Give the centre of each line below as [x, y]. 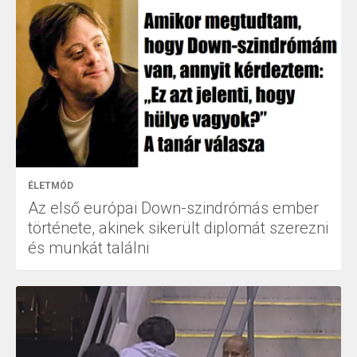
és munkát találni [88, 248]
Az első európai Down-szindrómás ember [173, 208]
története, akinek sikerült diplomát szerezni [178, 228]
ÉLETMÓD [51, 186]
